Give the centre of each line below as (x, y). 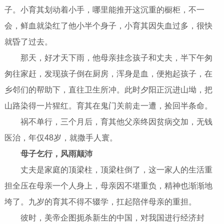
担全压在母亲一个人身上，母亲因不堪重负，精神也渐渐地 (108, 186)
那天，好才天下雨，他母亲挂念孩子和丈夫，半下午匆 (108, 58)
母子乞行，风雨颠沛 (56, 154)
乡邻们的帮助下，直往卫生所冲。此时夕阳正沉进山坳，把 (108, 90)
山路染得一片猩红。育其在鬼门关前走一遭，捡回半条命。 (108, 106)
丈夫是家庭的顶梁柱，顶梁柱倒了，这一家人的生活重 (108, 170)
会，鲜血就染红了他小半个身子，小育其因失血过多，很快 (108, 26)
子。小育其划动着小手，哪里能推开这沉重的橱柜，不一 (104, 10)
